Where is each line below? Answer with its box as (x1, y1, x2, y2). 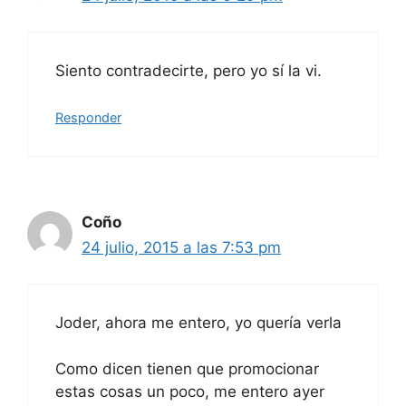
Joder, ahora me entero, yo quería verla (55, 314, 342, 333)
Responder (55, 109, 121, 125)
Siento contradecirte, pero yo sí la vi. (55, 62, 322, 81)
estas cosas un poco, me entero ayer (55, 382, 324, 401)
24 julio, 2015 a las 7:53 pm (82, 237, 281, 256)
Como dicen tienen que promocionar (55, 359, 319, 378)
